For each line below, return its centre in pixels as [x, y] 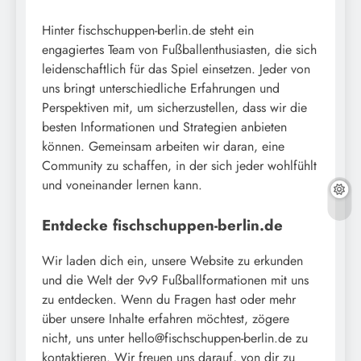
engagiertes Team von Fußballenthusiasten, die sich [179, 49]
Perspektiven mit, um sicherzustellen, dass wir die [174, 107]
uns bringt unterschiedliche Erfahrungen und [161, 88]
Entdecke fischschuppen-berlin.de [162, 225]
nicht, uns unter [85, 338]
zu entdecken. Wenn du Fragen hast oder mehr [169, 300]
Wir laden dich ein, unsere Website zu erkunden [172, 261]
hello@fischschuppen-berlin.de [210, 338]
